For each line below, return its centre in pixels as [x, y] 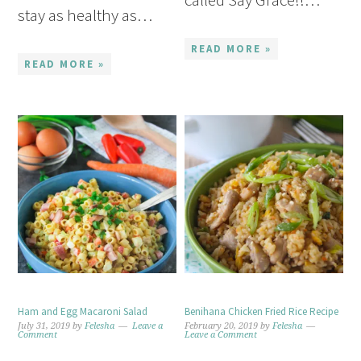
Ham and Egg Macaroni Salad [83, 312]
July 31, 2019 [44, 326]
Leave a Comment [221, 335]
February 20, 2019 [222, 326]
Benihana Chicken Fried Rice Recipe [262, 312]
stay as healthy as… [85, 15]
